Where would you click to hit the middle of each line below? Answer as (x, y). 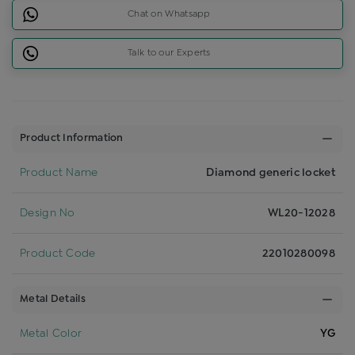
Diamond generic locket (271, 172)
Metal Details (53, 299)
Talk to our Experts (169, 53)
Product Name (59, 172)
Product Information (72, 138)
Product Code (58, 253)
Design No (48, 213)
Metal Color (51, 333)
